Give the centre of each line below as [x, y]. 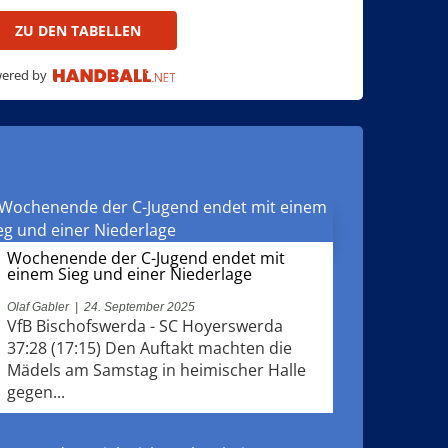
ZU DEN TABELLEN [78, 31]
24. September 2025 [139, 306]
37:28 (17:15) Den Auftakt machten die [149, 347]
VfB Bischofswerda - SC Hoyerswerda [144, 325]
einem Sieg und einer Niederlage [129, 273]
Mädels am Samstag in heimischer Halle [156, 369]
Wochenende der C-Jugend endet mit [145, 257]
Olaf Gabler [37, 306]
